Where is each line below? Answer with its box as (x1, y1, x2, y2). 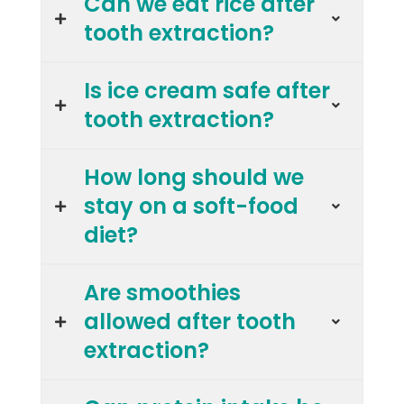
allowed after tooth (84, 307, 296, 336)
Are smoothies (84, 278, 241, 308)
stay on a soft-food (84, 191, 298, 221)
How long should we (84, 162, 304, 192)
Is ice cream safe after (84, 76, 330, 106)
